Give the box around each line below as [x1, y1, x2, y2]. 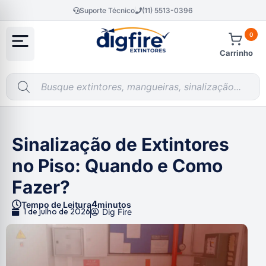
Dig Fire [102, 207, 132, 217]
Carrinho [219, 48, 253, 58]
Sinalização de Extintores [12, 134, 229, 155]
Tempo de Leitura [21, 199, 91, 210]
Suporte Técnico [80, 5, 135, 15]
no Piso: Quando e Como [12, 155, 223, 176]
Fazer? [12, 176, 70, 198]
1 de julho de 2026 [23, 206, 90, 217]
